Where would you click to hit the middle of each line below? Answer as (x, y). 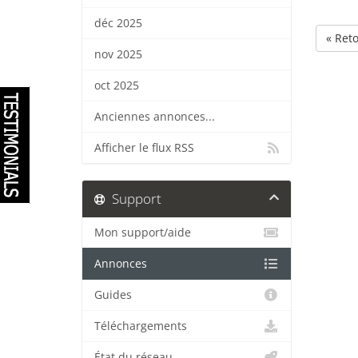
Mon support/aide (143, 233)
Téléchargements (141, 326)
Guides (113, 295)
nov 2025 (118, 54)
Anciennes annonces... (155, 117)
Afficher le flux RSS (144, 148)
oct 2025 (117, 86)
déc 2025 (118, 23)
